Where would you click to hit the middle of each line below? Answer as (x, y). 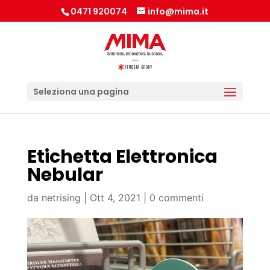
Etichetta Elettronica (122, 157)
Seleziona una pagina (81, 92)
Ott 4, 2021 (115, 198)
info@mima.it (178, 11)
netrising (61, 198)
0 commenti (176, 198)
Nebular (65, 175)
